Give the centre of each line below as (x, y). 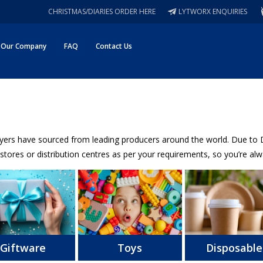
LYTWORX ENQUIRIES (213, 11)
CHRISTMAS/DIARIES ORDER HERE (102, 11)
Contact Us (114, 46)
